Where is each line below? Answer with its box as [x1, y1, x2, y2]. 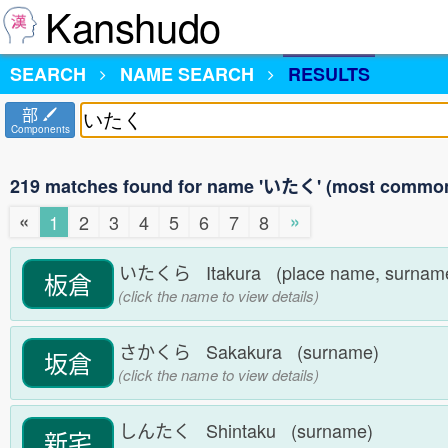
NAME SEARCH [120, 61, 254, 87]
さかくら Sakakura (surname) [119, 338, 389, 365]
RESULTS [288, 61, 370, 87]
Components [10, 122, 70, 136]
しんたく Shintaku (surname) [119, 417, 383, 444]
